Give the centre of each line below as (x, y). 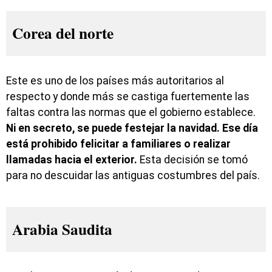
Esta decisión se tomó (192, 159)
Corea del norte (63, 33)
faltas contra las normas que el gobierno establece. (131, 112)
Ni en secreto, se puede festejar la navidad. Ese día (132, 128)
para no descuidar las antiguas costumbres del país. (133, 175)
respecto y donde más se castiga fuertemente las (128, 96)
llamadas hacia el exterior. (72, 159)
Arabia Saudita (62, 229)
